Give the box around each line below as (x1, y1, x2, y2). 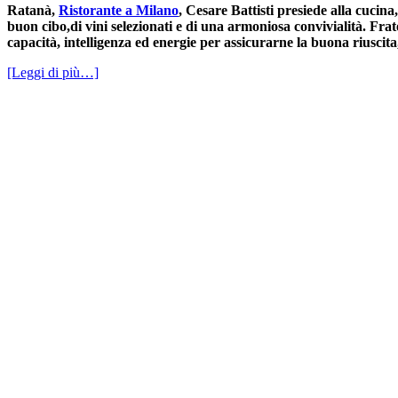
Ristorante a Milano (59, 2, 179, 18)
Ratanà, (7, 2, 59, 18)
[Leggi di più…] (7, 64, 99, 80)
